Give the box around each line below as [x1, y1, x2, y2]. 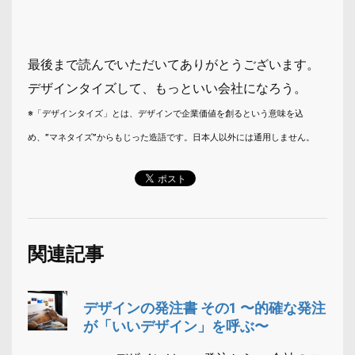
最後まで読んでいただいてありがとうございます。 [28, 56, 319, 72]
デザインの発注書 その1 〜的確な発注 [83, 299, 326, 316]
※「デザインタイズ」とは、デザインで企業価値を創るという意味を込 [28, 108, 303, 119]
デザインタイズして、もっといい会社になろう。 [28, 80, 307, 96]
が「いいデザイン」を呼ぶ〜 [83, 317, 269, 334]
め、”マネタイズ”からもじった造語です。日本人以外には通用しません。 [28, 132, 315, 143]
